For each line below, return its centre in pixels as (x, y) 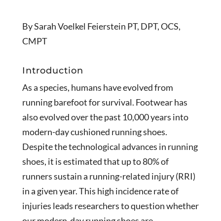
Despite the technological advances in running (110, 146)
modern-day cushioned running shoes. (94, 131)
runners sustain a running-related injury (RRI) (109, 176)
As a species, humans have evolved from (97, 87)
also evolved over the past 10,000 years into (105, 117)
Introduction (53, 70)
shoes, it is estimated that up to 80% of (95, 161)
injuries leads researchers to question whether (110, 205)
